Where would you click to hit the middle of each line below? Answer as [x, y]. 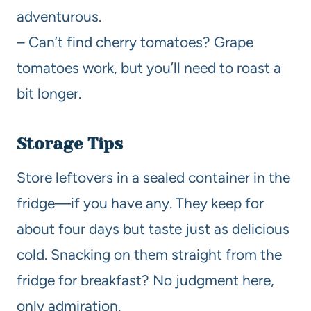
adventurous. [59, 16]
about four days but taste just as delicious [153, 228]
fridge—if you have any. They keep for [140, 203]
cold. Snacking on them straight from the [149, 254]
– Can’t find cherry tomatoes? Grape [135, 42]
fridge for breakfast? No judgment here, [145, 280]
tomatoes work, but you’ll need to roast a [149, 67]
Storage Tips [70, 143]
